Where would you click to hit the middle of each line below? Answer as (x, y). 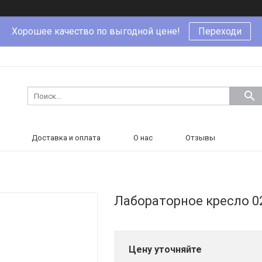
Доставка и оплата (66, 138)
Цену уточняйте (165, 249)
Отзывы (200, 138)
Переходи (220, 31)
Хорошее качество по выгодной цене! (96, 31)
